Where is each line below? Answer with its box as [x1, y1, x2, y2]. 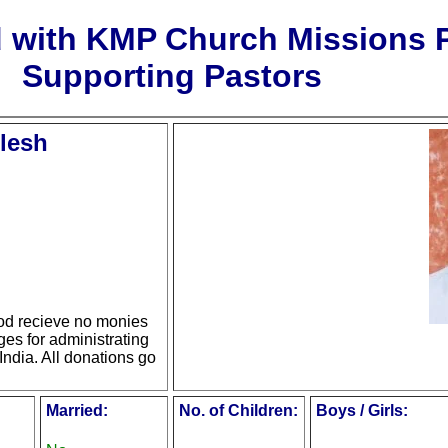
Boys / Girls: [316, 402, 408, 420]
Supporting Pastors [21, 58, 322, 94]
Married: [46, 402, 108, 420]
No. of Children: [179, 402, 298, 420]
